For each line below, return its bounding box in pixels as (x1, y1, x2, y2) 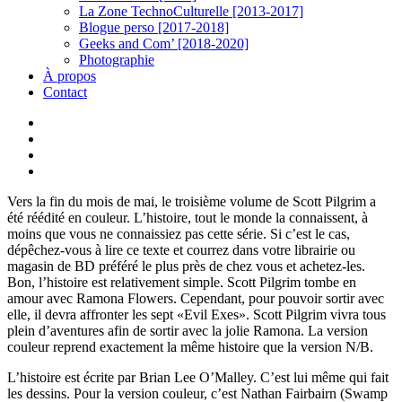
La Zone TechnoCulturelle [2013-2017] (79, 4, 303, 19)
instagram (42, 162, 97, 178)
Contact (43, 84, 87, 100)
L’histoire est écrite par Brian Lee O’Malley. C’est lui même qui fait (7, 370, 389, 385)
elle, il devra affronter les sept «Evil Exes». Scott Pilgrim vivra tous (7, 307, 386, 322)
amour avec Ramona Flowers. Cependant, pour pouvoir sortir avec (7, 291, 384, 306)
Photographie (79, 52, 154, 67)
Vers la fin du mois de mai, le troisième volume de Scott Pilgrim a (7, 194, 376, 209)
